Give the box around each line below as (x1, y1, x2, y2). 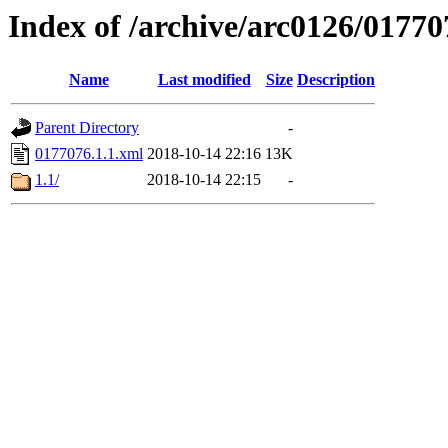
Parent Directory (35, 119, 139, 137)
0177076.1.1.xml (35, 145, 143, 163)
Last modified (157, 71, 251, 89)
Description (297, 71, 375, 89)
